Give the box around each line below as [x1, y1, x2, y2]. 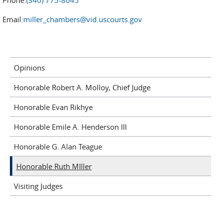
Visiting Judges [13, 181, 63, 191]
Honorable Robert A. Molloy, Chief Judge [13, 82, 150, 92]
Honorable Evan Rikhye [13, 102, 93, 112]
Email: [2, 14, 23, 24]
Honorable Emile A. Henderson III [13, 121, 127, 132]
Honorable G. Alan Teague [13, 141, 102, 151]
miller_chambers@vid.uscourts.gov [23, 14, 142, 24]
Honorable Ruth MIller [16, 161, 92, 171]
